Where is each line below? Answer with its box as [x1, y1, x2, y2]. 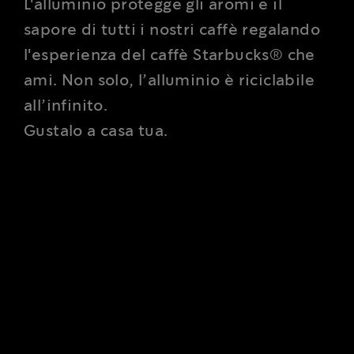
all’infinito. [24, 88, 108, 104]
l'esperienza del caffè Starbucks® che [24, 38, 315, 53]
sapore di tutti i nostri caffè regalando [24, 13, 320, 28]
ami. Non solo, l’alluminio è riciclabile [24, 63, 314, 78]
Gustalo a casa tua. [24, 114, 168, 129]
